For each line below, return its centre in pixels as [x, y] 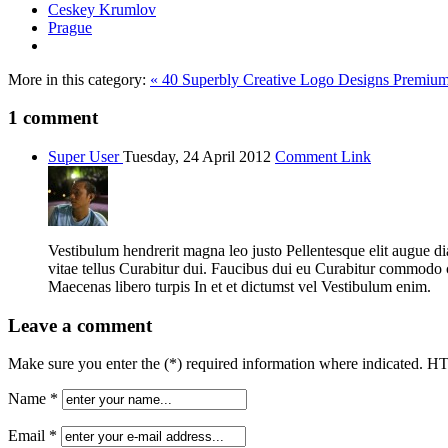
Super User [85, 156]
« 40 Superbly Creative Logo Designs [271, 79]
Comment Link [323, 156]
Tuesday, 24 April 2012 [199, 156]
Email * [32, 436]
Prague [70, 27]
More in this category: [77, 79]
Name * [33, 399]
